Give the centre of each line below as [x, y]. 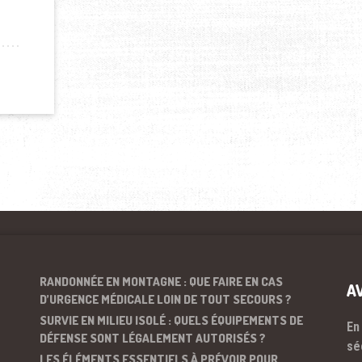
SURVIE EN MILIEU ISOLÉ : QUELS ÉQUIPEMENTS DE [171, 320]
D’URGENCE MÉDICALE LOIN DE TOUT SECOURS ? [166, 299]
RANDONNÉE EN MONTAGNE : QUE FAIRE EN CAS [161, 282]
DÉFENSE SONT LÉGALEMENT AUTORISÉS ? [153, 338]
